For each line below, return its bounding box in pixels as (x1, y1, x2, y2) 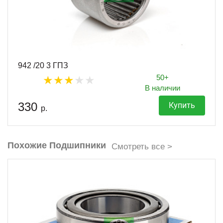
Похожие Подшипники (7, 140, 106, 150)
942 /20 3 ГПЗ (18, 61, 68, 70)
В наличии (145, 83, 180, 92)
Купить (169, 100, 195, 110)
